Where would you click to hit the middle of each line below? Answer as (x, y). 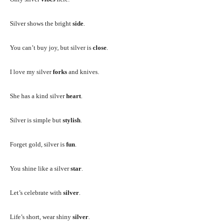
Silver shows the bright (41, 23)
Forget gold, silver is (38, 144)
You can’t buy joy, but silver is (51, 47)
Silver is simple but (36, 120)
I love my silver (31, 72)
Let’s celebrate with (37, 192)
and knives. (83, 72)
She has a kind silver (38, 96)
